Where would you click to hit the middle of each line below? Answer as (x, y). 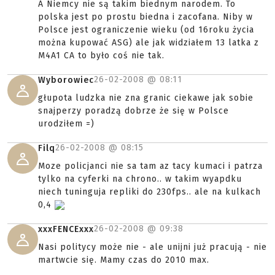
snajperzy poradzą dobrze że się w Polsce (134, 111)
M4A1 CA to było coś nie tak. (101, 56)
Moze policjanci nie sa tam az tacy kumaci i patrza (150, 166)
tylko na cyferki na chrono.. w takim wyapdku (140, 179)
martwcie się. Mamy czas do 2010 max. (124, 260)
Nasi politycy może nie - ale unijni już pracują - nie (153, 247)
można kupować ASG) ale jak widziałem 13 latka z (149, 43)
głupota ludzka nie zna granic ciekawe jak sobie (146, 98)
